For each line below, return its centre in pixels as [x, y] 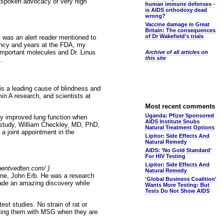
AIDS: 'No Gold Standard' [178, 150]
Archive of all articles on [177, 52]
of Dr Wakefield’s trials [174, 36]
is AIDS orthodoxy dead [176, 10]
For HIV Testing [165, 156]
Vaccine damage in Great [177, 24]
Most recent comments [180, 106]
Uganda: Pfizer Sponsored [180, 115]
